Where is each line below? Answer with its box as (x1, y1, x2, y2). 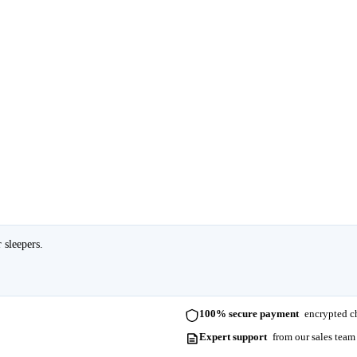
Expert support (199, 330, 268, 343)
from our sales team (269, 330, 355, 343)
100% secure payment (199, 308, 300, 320)
